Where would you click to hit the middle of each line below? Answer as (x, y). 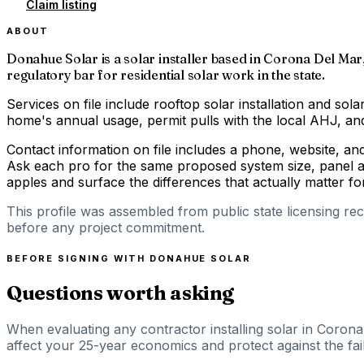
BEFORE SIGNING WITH (78, 258)
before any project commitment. (106, 227)
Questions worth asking (121, 292)
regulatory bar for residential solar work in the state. (166, 74)
